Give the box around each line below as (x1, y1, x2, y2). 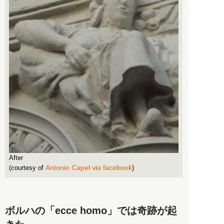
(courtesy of (9, 163, 45, 171)
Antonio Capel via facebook (45, 163, 132, 171)
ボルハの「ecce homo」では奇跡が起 (5, 204, 177, 216)
